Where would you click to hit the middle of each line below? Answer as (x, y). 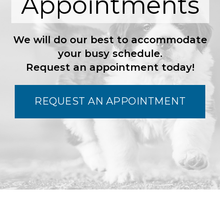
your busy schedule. (110, 53)
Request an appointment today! (110, 67)
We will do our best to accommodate (110, 40)
